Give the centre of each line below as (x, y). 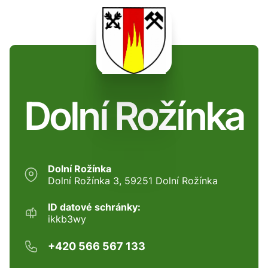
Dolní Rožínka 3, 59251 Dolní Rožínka (133, 180)
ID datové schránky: (94, 207)
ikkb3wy (67, 219)
